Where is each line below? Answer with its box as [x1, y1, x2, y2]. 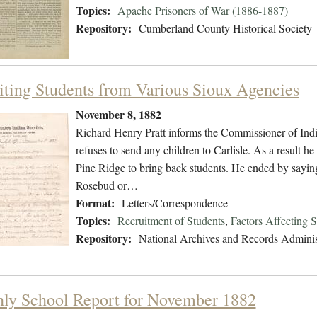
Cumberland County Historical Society [138, 21, 312, 36]
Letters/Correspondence [121, 195, 228, 211]
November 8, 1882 [75, 106, 161, 123]
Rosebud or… [75, 178, 138, 193]
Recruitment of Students [117, 213, 225, 229]
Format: [75, 195, 115, 212]
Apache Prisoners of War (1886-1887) [117, 3, 288, 18]
